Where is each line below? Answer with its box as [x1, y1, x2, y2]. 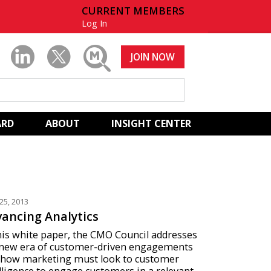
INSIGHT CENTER [111, 116, 191, 130]
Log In [82, 17, 108, 29]
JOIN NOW [130, 50, 175, 64]
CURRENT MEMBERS [81, 3, 184, 18]
